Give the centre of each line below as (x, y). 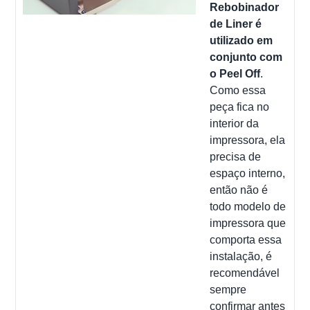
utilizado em (241, 40)
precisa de (236, 156)
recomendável (245, 273)
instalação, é (241, 256)
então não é (239, 190)
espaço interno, (248, 173)
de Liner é (236, 24)
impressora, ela (248, 140)
